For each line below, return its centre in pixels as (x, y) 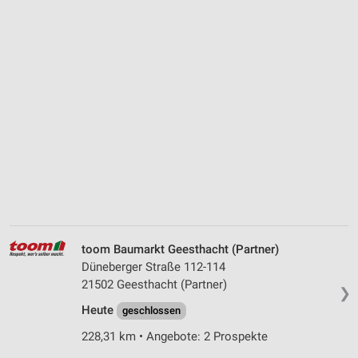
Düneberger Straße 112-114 (153, 267)
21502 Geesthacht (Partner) (154, 285)
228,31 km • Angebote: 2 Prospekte (175, 337)
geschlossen (151, 311)
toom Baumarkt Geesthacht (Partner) (180, 250)
